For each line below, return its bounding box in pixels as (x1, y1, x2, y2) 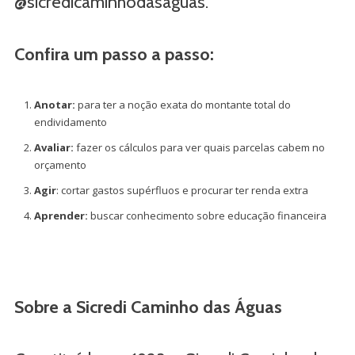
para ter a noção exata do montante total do (74, 97, 291, 112)
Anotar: (33, 97, 75, 112)
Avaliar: (33, 139, 74, 155)
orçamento (33, 157, 86, 172)
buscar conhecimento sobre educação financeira (87, 208, 326, 223)
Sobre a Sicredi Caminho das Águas (13, 296, 282, 318)
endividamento (33, 114, 107, 129)
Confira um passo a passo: (13, 43, 214, 65)
